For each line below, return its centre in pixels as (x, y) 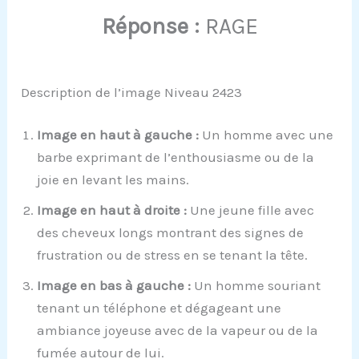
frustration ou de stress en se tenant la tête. (173, 255)
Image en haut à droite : (112, 210)
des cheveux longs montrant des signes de (171, 233)
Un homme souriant (256, 286)
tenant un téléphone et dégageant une (159, 308)
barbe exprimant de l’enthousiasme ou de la (176, 157)
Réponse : (150, 26)
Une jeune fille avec (251, 210)
